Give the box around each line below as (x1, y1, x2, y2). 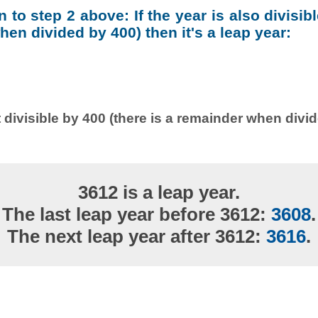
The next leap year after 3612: (7, 226, 266, 248)
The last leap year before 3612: (2, 204, 271, 226)
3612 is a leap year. (78, 182, 240, 204)
